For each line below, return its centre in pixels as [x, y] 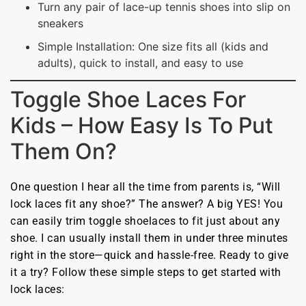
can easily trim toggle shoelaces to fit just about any [145, 221]
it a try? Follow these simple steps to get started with [146, 272]
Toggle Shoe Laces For [128, 99]
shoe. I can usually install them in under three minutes [149, 238]
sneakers [60, 23]
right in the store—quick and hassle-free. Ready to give [150, 255]
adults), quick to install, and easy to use [140, 62]
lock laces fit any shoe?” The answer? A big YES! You [147, 204]
